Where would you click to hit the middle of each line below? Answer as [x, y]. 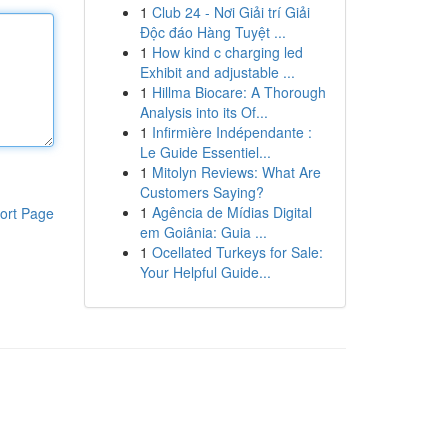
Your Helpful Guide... [205, 272]
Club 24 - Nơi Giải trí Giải [230, 12]
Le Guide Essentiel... [205, 152]
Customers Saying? [201, 192]
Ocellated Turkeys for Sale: [237, 252]
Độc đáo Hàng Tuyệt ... [212, 32]
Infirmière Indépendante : [231, 132]
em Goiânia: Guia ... [203, 232]
